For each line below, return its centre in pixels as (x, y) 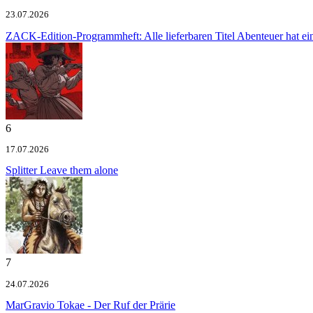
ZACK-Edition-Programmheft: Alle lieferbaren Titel (120, 36)
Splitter (21, 170)
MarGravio (30, 305)
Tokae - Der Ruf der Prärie (115, 305)
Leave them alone (78, 170)
